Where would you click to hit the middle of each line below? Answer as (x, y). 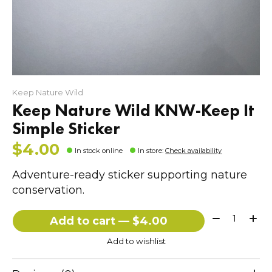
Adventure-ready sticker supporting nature (130, 175)
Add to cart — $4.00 (150, 221)
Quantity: (232, 216)
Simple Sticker (66, 128)
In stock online (99, 150)
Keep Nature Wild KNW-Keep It (133, 110)
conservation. (48, 190)
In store (150, 150)
